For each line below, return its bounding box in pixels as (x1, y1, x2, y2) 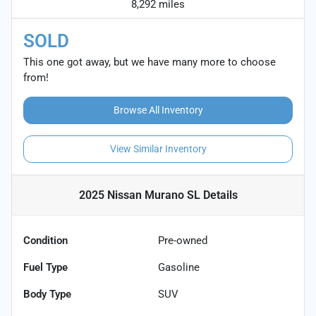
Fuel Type (23, 260, 68, 274)
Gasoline (158, 260, 200, 274)
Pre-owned (158, 233, 207, 247)
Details (200, 188, 238, 202)
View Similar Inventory (109, 142, 207, 154)
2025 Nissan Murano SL (78, 188, 200, 202)
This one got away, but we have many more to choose (23, 55, 276, 68)
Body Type (23, 287, 71, 300)
